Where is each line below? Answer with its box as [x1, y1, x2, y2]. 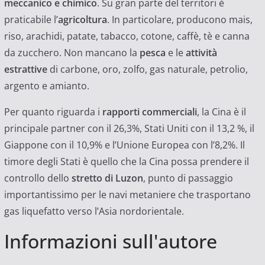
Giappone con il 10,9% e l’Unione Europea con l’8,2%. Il [4, 138, 245, 151]
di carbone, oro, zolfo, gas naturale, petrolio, [49, 62, 248, 76]
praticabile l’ [4, 12, 58, 26]
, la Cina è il [196, 105, 246, 118]
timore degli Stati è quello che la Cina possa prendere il [4, 154, 249, 168]
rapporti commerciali [102, 105, 197, 118]
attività [185, 46, 217, 59]
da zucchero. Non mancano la [4, 46, 140, 59]
